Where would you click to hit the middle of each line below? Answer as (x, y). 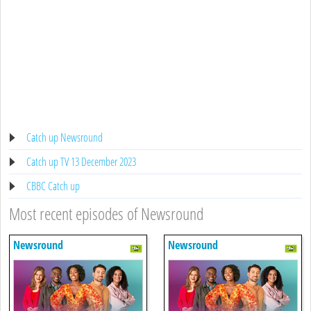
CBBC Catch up (53, 186)
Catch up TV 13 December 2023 (81, 161)
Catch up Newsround (65, 137)
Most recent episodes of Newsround (106, 213)
